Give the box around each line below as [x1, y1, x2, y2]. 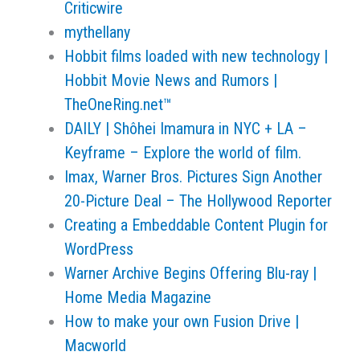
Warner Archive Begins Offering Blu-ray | [64, 264, 317, 283]
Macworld [64, 336, 126, 355]
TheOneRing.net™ [64, 95, 172, 114]
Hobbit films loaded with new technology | [64, 47, 328, 66]
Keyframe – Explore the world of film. [64, 143, 301, 162]
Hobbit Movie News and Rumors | [64, 71, 277, 90]
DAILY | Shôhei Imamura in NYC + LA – [64, 119, 307, 138]
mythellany [64, 22, 130, 42]
